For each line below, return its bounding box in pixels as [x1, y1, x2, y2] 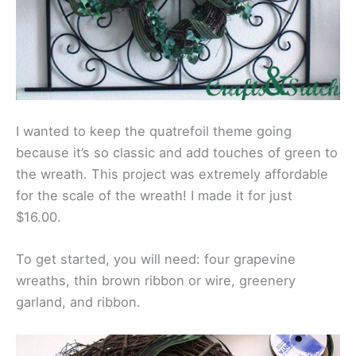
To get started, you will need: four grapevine [16, 251, 296, 268]
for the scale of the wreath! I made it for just [16, 188, 292, 204]
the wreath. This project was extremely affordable [16, 166, 328, 183]
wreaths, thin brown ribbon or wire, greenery [16, 273, 296, 289]
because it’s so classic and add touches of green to [16, 145, 338, 161]
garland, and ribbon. [16, 294, 141, 311]
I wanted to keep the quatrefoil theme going [16, 123, 292, 140]
